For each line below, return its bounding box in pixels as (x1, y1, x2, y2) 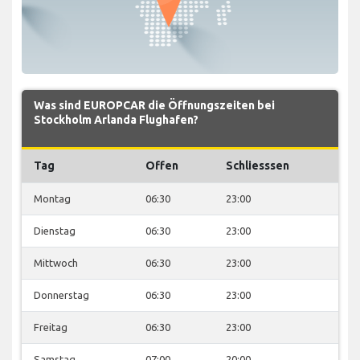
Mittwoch (34, 256, 78, 268)
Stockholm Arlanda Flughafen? (34, 112, 198, 126)
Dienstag (34, 224, 76, 236)
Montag (34, 192, 71, 204)
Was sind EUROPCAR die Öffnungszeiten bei (34, 98, 275, 112)
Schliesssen (226, 158, 289, 172)
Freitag (34, 321, 67, 333)
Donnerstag (34, 288, 89, 301)
